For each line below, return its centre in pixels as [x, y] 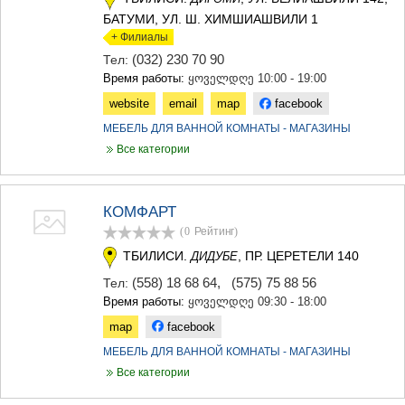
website [129, 104]
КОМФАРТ [140, 212]
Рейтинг [215, 232]
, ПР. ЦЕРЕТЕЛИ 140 [298, 256]
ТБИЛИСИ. [157, 256]
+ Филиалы [136, 38]
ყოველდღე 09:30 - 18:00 [257, 301]
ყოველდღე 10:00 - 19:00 [257, 79]
